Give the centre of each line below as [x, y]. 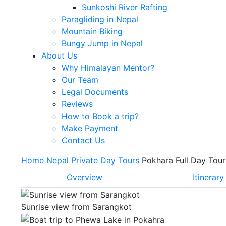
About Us [59, 56]
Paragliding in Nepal [100, 19]
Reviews [77, 104]
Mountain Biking [92, 32]
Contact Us [83, 140]
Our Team [80, 80]
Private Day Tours [105, 161]
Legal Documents [95, 92]
